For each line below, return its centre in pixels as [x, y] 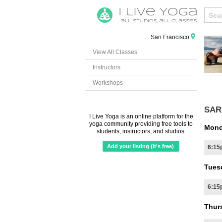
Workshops [108, 83]
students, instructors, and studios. [141, 131]
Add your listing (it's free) [140, 146]
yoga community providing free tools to [141, 124]
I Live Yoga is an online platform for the [141, 116]
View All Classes [115, 52]
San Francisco [170, 37]
